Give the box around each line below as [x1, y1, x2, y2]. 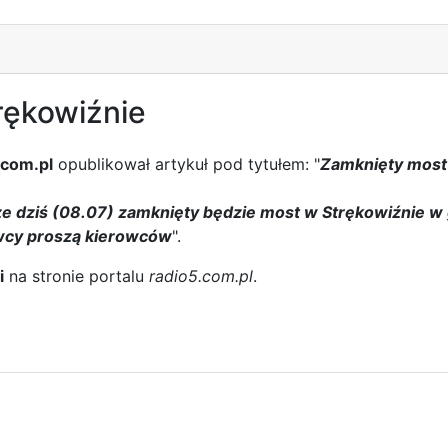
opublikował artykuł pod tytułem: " [53, 154, 320, 174]
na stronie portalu [4, 266, 149, 286]
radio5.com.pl [149, 266, 253, 286]
